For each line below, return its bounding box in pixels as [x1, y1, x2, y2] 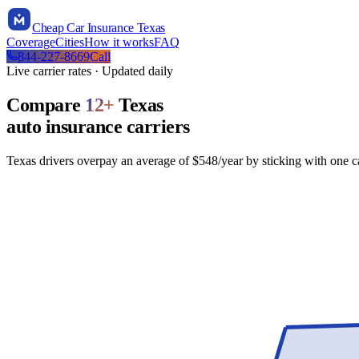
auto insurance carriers [6, 115, 190, 137]
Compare [6, 94, 86, 115]
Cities [55, 35, 84, 49]
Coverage [6, 35, 55, 49]
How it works [84, 35, 154, 49]
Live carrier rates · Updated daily [6, 64, 173, 78]
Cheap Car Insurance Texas [32, 21, 165, 34]
